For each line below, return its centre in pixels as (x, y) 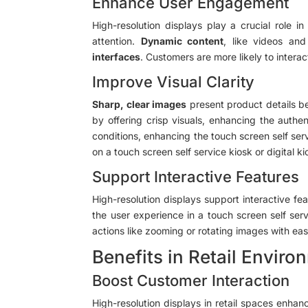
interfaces (117, 56)
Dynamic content (182, 41)
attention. (117, 41)
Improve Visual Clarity (174, 81)
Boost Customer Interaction (191, 280)
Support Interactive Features (196, 176)
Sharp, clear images (140, 104)
